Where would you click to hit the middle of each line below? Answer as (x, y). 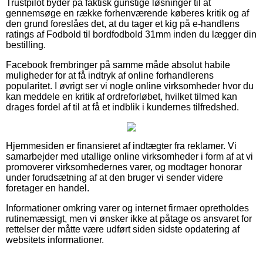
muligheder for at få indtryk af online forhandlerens (110, 75)
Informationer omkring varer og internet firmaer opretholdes (127, 208)
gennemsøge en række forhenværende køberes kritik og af (127, 13)
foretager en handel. (48, 188)
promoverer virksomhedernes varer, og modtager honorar (124, 167)
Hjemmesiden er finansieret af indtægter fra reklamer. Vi (121, 146)
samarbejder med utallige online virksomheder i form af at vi (129, 156)
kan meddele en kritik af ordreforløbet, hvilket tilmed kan (122, 96)
